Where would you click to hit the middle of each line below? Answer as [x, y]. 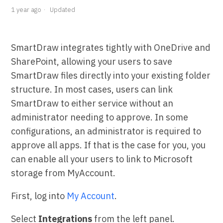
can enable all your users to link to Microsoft [102, 159]
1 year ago [26, 10]
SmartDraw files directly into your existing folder [111, 76]
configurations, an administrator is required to [106, 131]
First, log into [39, 196]
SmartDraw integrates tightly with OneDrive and [111, 48]
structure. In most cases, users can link [92, 90]
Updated [63, 10]
